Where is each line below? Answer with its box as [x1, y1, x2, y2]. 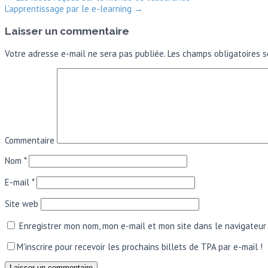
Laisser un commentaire [5, 25, 129, 37]
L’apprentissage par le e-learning [5, 3, 134, 15]
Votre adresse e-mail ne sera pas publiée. [5, 47, 165, 59]
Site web [5, 197, 38, 209]
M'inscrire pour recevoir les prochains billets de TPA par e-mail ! [17, 240, 263, 252]
